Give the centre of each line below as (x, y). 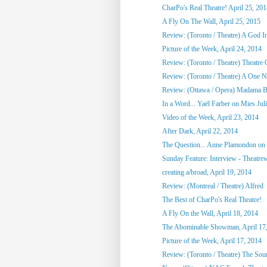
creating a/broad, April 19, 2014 (207, 172)
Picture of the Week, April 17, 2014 (212, 240)
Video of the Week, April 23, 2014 (210, 117)
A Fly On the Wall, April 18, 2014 (210, 213)
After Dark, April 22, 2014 (200, 131)
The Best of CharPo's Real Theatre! (212, 199)
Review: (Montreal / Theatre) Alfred (212, 186)
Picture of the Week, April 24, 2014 (212, 49)
